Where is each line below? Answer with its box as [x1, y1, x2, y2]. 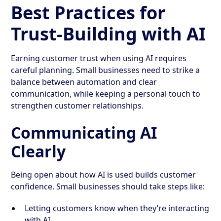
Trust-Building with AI [11, 21, 206, 46]
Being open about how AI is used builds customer [11, 169, 196, 180]
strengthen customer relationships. [11, 100, 144, 111]
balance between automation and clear [11, 76, 157, 87]
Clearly [11, 140, 66, 162]
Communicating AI [11, 121, 157, 143]
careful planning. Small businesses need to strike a [11, 64, 200, 75]
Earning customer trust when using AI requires [11, 52, 187, 64]
